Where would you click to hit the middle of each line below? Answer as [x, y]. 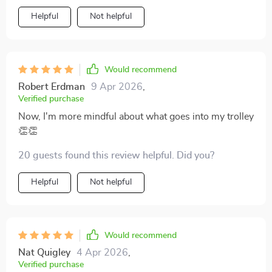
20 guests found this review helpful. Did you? [116, 155]
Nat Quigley [44, 253]
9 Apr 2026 [117, 87]
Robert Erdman [52, 87]
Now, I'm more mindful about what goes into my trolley [136, 117]
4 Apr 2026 [102, 253]
